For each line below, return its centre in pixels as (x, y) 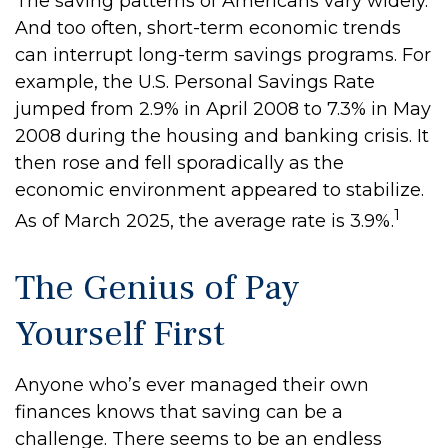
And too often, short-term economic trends (208, 28)
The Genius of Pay (157, 288)
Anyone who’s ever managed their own (192, 385)
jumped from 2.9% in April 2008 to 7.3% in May (223, 109)
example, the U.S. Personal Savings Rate (195, 82)
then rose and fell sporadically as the (179, 163)
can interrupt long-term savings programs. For (223, 55)
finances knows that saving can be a (179, 412)
